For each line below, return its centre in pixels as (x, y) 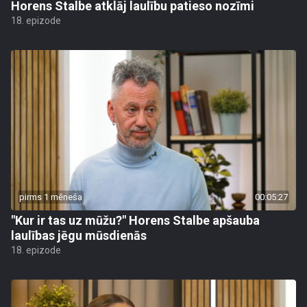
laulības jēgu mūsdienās (79, 235)
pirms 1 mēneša (51, 197)
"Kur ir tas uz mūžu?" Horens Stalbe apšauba (135, 220)
